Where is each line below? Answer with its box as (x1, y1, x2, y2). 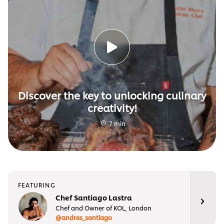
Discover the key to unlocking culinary (18, 87, 206, 102)
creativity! (87, 100, 137, 114)
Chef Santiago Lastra (55, 192, 132, 202)
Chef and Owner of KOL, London (55, 203, 151, 212)
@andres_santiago (55, 212, 112, 221)
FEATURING (18, 180, 55, 189)
